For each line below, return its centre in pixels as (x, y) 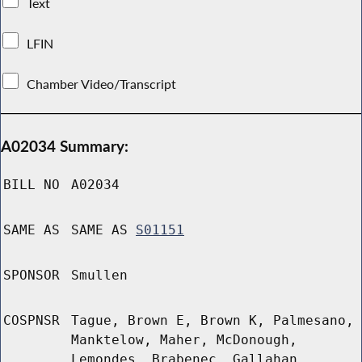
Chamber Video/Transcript (102, 84)
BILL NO (32, 185)
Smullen (99, 276)
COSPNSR (32, 321)
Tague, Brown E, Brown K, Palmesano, (213, 321)
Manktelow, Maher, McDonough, (184, 340)
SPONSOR (32, 276)
